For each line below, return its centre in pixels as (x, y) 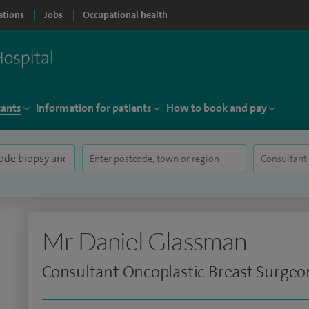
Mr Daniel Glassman (144, 241)
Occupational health (125, 15)
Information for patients (94, 108)
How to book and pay (217, 108)
